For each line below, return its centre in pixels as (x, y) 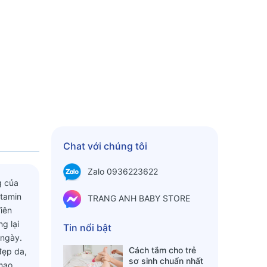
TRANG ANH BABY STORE (139, 198)
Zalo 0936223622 (123, 171)
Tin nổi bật (87, 228)
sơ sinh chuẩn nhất (166, 261)
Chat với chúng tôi (105, 146)
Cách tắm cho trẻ (162, 250)
